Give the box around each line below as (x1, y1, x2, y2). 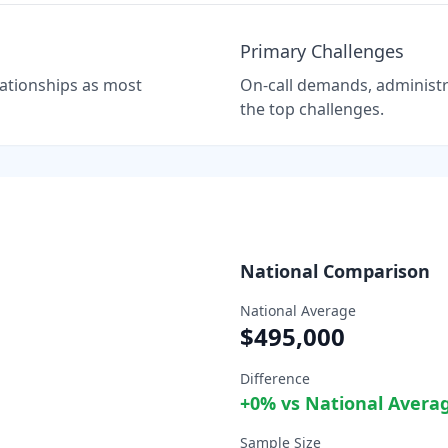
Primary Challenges (240, 38, 404, 63)
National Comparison (240, 258, 430, 283)
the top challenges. (240, 97, 384, 120)
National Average (240, 300, 356, 320)
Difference (240, 368, 310, 388)
